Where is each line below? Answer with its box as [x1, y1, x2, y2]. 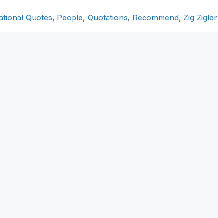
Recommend [132, 13, 179, 23]
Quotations [88, 13, 127, 23]
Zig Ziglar [183, 13, 217, 23]
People [57, 13, 83, 23]
